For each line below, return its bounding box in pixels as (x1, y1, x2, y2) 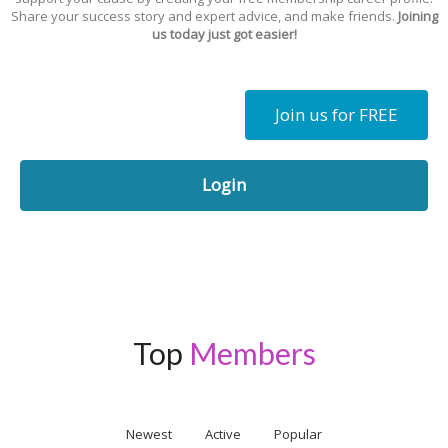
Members (188, 335, 316, 371)
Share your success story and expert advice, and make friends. (10, 7, 398, 25)
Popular (274, 425, 322, 443)
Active (205, 425, 241, 443)
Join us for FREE (275, 103, 398, 126)
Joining (397, 7, 438, 25)
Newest (126, 425, 172, 443)
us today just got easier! (151, 25, 297, 43)
